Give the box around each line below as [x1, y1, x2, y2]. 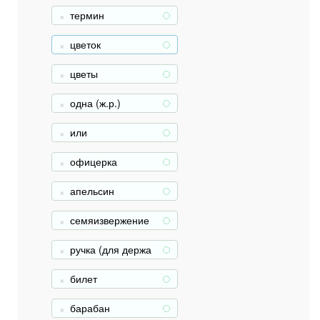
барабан [70, 301, 110, 315]
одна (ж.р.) [70, 96, 121, 110]
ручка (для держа [70, 242, 151, 256]
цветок [70, 37, 101, 51]
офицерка [70, 154, 117, 169]
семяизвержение [70, 213, 149, 227]
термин [70, 8, 104, 22]
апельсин [70, 184, 114, 198]
